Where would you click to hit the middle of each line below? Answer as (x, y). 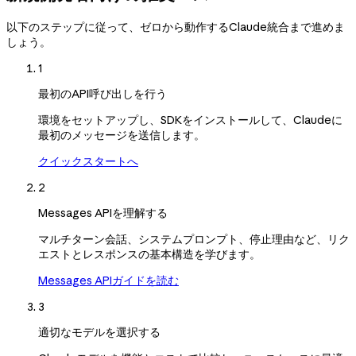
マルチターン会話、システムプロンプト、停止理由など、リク (194, 239)
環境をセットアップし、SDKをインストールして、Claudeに (190, 120)
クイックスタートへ (88, 161)
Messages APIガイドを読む (108, 280)
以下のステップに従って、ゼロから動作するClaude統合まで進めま (176, 27)
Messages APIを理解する (103, 213)
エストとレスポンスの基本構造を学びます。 (149, 254)
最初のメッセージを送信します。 (122, 135)
